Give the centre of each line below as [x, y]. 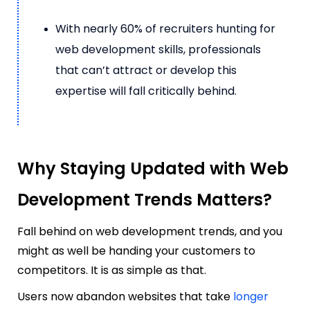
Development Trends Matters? [145, 199]
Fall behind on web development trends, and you [150, 231]
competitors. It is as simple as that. [113, 270]
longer [251, 296]
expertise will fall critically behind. [146, 91]
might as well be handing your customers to [136, 250]
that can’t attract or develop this [146, 70]
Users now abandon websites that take [125, 296]
